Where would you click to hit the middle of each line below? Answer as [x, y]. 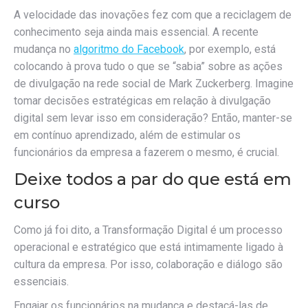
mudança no [44, 49]
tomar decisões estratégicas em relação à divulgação [142, 101]
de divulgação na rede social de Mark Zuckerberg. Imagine [154, 84]
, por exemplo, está [230, 49]
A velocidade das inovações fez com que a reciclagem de [153, 15]
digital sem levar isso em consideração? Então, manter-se [153, 118]
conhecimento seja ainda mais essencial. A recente [136, 32]
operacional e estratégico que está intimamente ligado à [148, 247]
